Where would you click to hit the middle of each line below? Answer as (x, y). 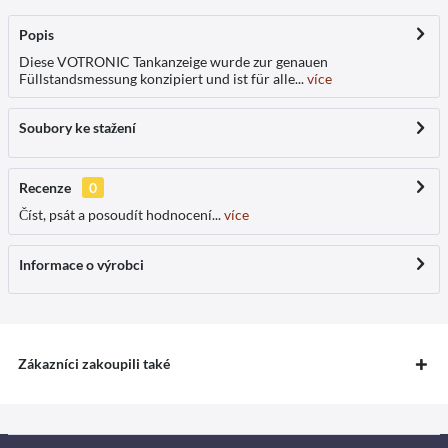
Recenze (45, 187)
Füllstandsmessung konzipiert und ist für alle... (161, 78)
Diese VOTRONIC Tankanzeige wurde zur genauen (173, 61)
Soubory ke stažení (77, 127)
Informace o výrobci (81, 264)
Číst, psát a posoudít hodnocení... (120, 214)
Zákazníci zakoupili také (94, 363)
